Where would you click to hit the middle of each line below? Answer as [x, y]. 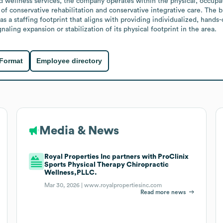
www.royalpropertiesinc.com [123, 185]
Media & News [79, 131]
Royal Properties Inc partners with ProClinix [117, 157]
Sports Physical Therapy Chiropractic [107, 165]
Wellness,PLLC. [71, 172]
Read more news [163, 192]
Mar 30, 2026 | [64, 185]
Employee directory [69, 61]
